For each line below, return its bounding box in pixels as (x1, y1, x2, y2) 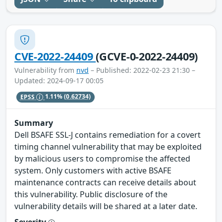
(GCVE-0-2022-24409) (96, 49, 198, 64)
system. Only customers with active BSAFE (14, 165, 171, 176)
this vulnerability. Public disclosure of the (14, 189, 167, 200)
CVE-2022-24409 (14, 49, 96, 64)
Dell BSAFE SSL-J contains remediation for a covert (14, 129, 201, 141)
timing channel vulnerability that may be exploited (14, 141, 202, 153)
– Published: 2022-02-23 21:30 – (89, 65, 195, 75)
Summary (14, 117, 53, 129)
